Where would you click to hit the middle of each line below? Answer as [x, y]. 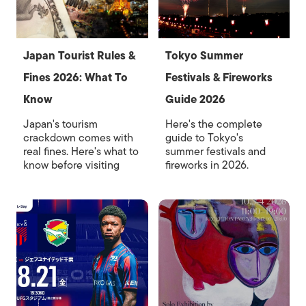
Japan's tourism [60, 124]
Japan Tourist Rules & [79, 56]
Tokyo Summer [204, 56]
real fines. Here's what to [81, 151]
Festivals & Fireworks [219, 78]
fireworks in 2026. [207, 165]
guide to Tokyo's [204, 138]
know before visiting [71, 165]
